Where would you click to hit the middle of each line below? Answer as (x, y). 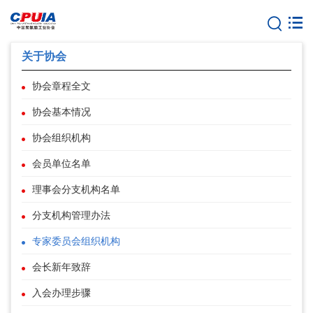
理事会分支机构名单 (76, 190)
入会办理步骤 (61, 293)
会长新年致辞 (61, 267)
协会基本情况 (61, 112)
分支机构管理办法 (71, 216)
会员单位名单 (61, 164)
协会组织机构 (61, 138)
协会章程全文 (61, 86)
